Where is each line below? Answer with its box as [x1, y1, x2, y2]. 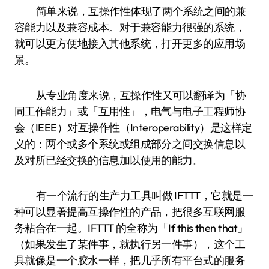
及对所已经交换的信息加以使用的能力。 [14, 153, 204, 167]
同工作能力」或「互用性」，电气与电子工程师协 [14, 104, 246, 118]
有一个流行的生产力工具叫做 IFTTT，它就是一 [36, 189, 253, 202]
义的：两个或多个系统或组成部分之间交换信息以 [14, 137, 246, 151]
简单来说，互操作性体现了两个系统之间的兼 [36, 4, 246, 18]
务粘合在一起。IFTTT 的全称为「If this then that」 [14, 221, 248, 235]
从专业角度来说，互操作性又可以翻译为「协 [36, 88, 246, 102]
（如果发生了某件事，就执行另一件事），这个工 [14, 237, 246, 251]
